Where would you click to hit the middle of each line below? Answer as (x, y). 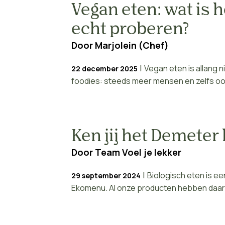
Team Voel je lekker (138, 152)
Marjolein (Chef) (132, 45)
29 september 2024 (106, 176)
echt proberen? (130, 30)
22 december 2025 (104, 69)
